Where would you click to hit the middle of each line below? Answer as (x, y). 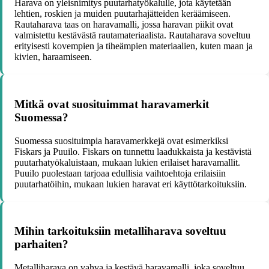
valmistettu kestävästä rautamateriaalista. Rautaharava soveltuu (132, 35)
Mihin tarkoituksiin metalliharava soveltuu (120, 231)
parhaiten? (41, 244)
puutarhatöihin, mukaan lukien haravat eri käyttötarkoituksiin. (131, 184)
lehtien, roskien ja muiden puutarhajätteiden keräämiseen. (122, 14)
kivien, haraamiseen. (53, 57)
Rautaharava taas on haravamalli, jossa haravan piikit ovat (124, 25)
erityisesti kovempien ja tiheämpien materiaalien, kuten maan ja (134, 46)
